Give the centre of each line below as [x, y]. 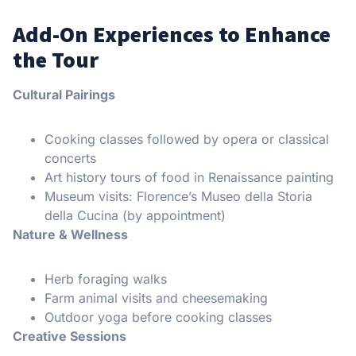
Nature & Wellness [70, 234]
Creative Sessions [70, 336]
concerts [70, 158]
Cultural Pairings [64, 94]
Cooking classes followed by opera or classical [187, 139]
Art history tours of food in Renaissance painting [189, 177]
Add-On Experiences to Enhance [172, 34]
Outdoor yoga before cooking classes [158, 317]
